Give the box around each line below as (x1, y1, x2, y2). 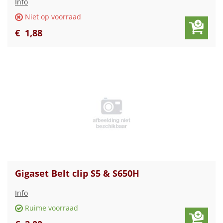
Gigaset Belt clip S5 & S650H (15, 167, 139, 180)
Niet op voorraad (24, 12, 81, 22)
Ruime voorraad (24, 203, 78, 213)
